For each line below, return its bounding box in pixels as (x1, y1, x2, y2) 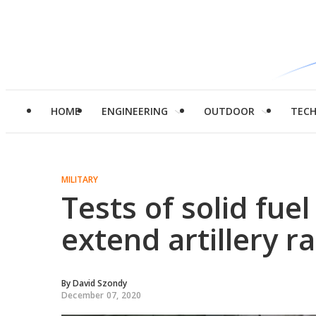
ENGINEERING (102, 104, 168, 118)
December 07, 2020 (61, 289, 142, 301)
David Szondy (73, 277, 127, 289)
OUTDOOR (204, 104, 255, 118)
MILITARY (61, 174, 98, 186)
